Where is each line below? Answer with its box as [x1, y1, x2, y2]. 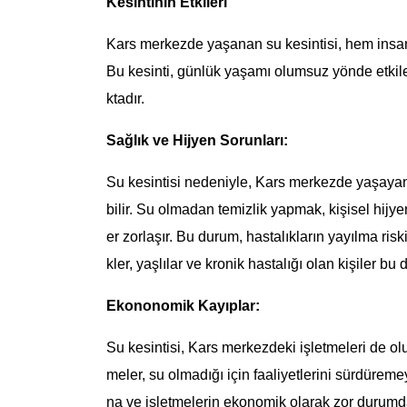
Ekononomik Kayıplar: [106, 298, 260, 314]
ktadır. [106, 91, 144, 107]
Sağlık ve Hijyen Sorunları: [106, 133, 288, 149]
